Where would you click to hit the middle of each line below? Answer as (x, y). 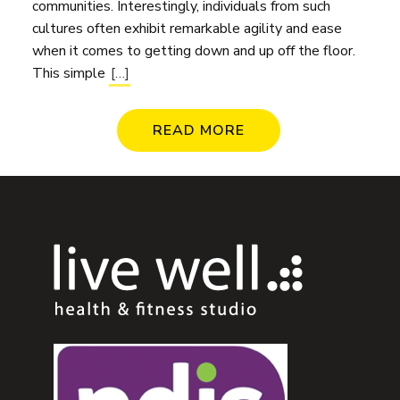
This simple (71, 73)
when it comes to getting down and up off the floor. (194, 50)
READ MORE (198, 130)
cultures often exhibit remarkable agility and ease (187, 28)
